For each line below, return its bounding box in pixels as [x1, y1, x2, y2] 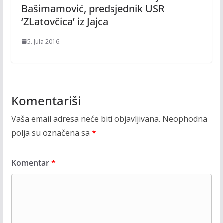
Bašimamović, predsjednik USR [21, 1, 165, 15]
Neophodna [162, 113, 207, 124]
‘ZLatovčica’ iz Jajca [21, 14, 108, 28]
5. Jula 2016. [27, 37, 61, 46]
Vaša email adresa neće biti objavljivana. [11, 113, 160, 124]
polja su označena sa [11, 127, 92, 138]
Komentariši [11, 92, 81, 109]
